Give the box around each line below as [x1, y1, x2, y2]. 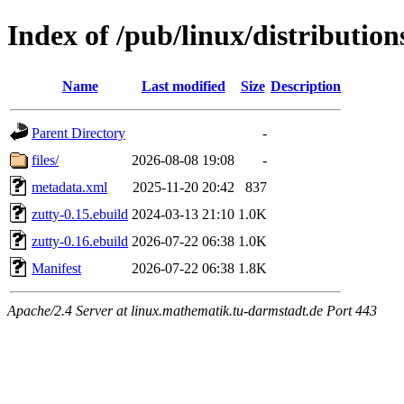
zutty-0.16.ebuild [32, 233, 128, 249]
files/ [32, 151, 59, 168]
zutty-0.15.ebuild [32, 206, 128, 222]
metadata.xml [32, 179, 107, 195]
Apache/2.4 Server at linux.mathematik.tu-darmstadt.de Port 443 [7, 302, 377, 318]
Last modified [141, 78, 225, 94]
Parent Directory [32, 124, 125, 141]
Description [271, 78, 341, 94]
